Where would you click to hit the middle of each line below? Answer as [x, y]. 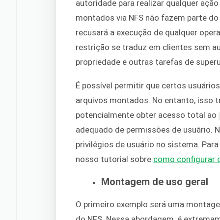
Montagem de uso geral [155, 182]
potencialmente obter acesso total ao [147, 115]
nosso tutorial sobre [115, 159]
